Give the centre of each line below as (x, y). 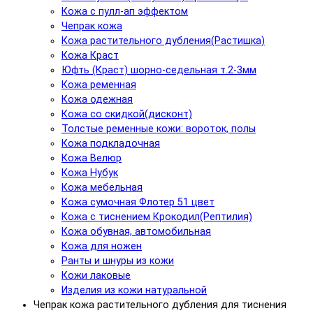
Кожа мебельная (102, 187)
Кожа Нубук (90, 173)
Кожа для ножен (102, 246)
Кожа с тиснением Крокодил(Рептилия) (157, 217)
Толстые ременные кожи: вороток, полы (159, 129)
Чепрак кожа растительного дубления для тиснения (160, 305)
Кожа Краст (90, 55)
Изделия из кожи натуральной (134, 290)
